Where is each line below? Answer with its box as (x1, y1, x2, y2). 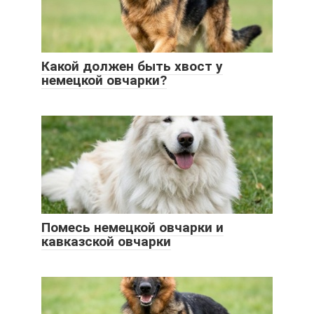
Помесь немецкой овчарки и (41, 219, 224, 236)
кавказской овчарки (41, 233, 171, 250)
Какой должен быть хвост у (41, 58, 223, 75)
